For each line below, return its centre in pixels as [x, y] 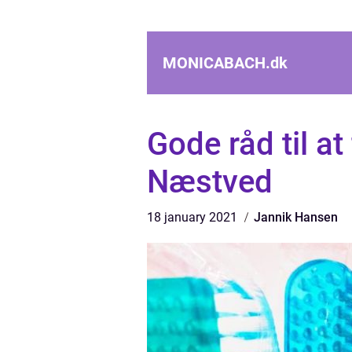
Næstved [210, 182]
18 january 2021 [194, 217]
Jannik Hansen [296, 217]
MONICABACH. [216, 63]
